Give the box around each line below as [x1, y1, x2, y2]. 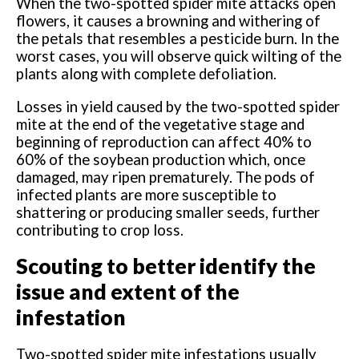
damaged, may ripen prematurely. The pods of [16, 167, 316, 186]
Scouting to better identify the [16, 253, 317, 280]
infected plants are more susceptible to [16, 185, 277, 204]
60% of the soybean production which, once [16, 150, 306, 168]
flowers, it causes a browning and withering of [16, 12, 321, 30]
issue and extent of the [16, 279, 240, 305]
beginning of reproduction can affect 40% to [16, 132, 313, 151]
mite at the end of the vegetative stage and [16, 115, 305, 133]
